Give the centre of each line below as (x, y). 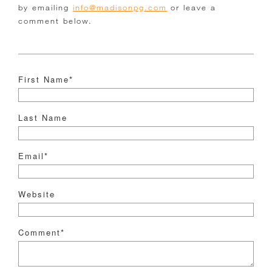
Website (37, 194)
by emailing (46, 7)
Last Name (43, 117)
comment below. (55, 20)
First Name (44, 79)
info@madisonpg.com (120, 7)
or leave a (192, 7)
